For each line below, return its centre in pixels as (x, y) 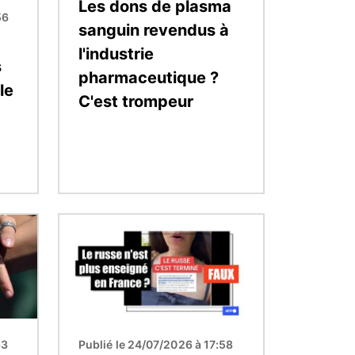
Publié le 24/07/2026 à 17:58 (156, 344)
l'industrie (116, 53)
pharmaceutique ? (149, 77)
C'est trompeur (136, 101)
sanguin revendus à (154, 30)
